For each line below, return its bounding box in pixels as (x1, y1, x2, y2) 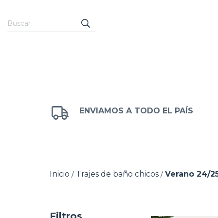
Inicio (50, 169, 70, 179)
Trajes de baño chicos (76, 169, 159, 179)
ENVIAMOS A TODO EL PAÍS (79, 106, 194, 116)
